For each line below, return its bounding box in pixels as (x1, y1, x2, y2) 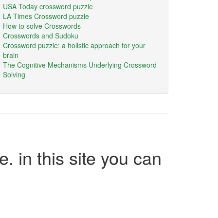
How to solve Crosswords (3, 21, 81, 31)
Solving (3, 70, 25, 79)
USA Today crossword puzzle (3, 1, 93, 11)
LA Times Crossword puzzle (3, 11, 89, 21)
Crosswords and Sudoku (3, 31, 78, 40)
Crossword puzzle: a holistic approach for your (3, 40, 145, 50)
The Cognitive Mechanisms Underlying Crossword (3, 60, 157, 70)
